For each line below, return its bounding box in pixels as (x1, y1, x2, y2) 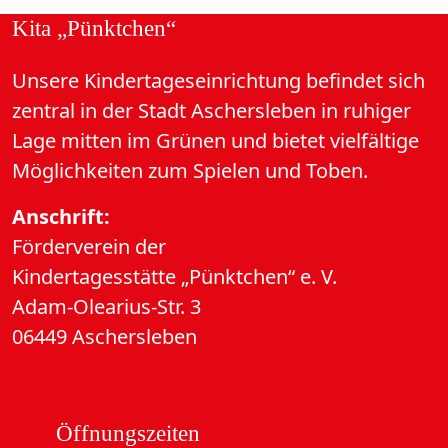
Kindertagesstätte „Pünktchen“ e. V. (12, 263, 337, 290)
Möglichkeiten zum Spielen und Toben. (12, 157, 368, 184)
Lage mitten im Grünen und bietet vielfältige (12, 127, 419, 154)
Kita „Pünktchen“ (12, 15, 176, 41)
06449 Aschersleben (12, 323, 197, 350)
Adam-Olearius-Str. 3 (12, 293, 201, 320)
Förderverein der (12, 233, 166, 260)
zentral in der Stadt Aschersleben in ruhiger (12, 97, 411, 124)
